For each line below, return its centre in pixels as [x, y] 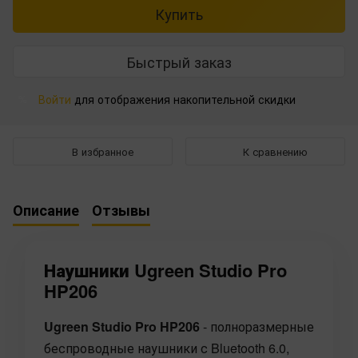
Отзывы [121, 210]
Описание [46, 210]
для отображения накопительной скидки [183, 99]
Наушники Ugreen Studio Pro [165, 270]
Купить [179, 14]
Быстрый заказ [179, 61]
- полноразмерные [257, 327]
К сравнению [275, 151]
